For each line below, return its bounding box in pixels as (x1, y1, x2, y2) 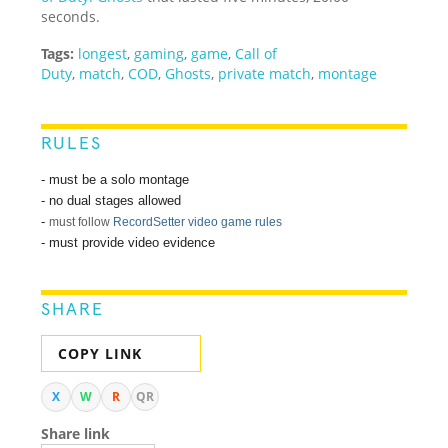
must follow (49, 214, 111, 229)
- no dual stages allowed (41, 192, 182, 208)
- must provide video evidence (41, 234, 216, 250)
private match (218, 63, 312, 83)
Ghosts (165, 63, 212, 83)
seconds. (41, 6, 101, 26)
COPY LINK (58, 343, 143, 363)
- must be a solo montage (41, 171, 190, 187)
